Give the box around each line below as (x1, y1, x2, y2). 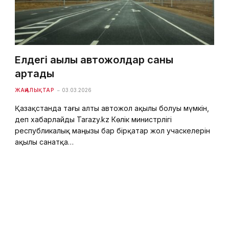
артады (15, 67, 55, 80)
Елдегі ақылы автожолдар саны (15, 53, 174, 66)
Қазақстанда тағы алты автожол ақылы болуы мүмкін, (15, 103, 210, 112)
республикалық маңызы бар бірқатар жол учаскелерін (15, 126, 211, 135)
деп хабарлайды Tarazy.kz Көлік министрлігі (15, 114, 172, 124)
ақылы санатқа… (15, 137, 74, 146)
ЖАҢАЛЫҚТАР (15, 86, 54, 93)
